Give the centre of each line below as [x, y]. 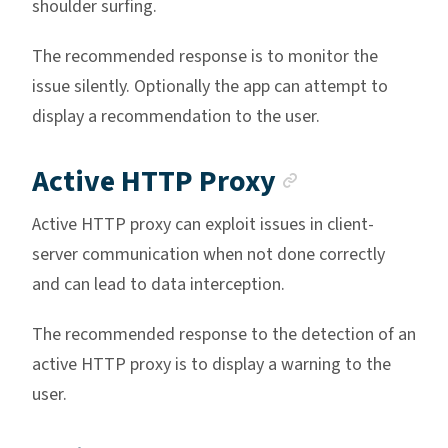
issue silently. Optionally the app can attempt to [210, 87]
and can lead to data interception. [158, 285]
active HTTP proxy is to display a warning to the [211, 365]
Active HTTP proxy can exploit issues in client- [203, 225]
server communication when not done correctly [208, 255]
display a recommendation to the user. [176, 117]
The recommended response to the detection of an [224, 335]
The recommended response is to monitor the [205, 57]
